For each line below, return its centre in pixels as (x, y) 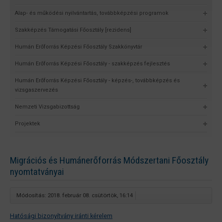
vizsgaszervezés (36, 90)
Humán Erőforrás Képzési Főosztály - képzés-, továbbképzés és (97, 80)
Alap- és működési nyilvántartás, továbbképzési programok (92, 13)
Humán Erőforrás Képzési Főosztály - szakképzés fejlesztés (92, 63)
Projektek (28, 123)
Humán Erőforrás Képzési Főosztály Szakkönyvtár (79, 47)
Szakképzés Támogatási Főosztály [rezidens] (73, 30)
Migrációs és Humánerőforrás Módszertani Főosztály (109, 160)
